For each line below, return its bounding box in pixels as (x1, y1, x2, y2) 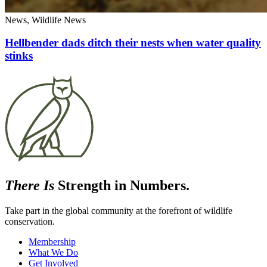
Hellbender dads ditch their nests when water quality (5, 36, 261, 49)
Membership (29, 236, 76, 247)
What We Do (29, 247, 78, 257)
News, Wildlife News (5, 14, 86, 25)
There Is (5, 177, 54, 193)
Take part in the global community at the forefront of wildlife (5, 205, 232, 216)
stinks (5, 49, 33, 63)
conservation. (5, 216, 55, 226)
